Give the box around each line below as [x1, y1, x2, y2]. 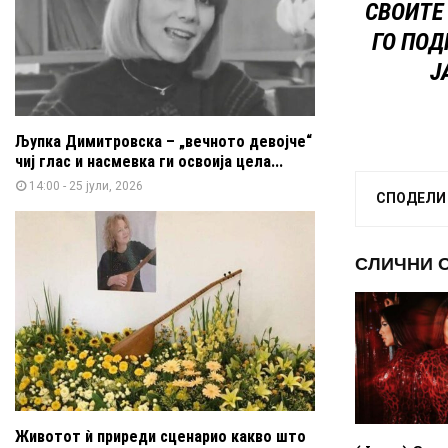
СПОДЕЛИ [376, 189, 446, 206]
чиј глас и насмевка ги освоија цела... [15, 151, 283, 171]
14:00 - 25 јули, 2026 [29, 178, 143, 193]
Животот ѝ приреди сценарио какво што [15, 426, 306, 446]
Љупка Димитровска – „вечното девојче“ [15, 131, 312, 151]
